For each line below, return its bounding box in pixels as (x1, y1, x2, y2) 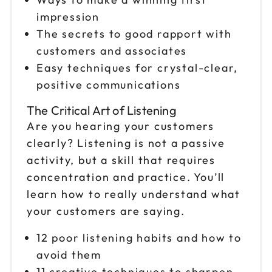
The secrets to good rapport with (36, 26, 232, 41)
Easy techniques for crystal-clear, (36, 60, 239, 75)
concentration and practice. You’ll (27, 169, 225, 184)
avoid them (36, 247, 101, 262)
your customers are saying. (27, 203, 185, 218)
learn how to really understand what (27, 186, 240, 201)
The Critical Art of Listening (27, 102, 177, 118)
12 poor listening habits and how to (36, 230, 242, 245)
